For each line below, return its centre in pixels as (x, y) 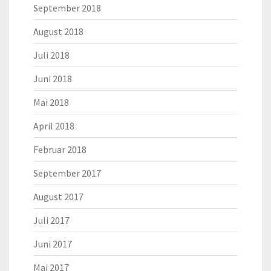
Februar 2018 (60, 150)
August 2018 (58, 32)
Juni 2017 (53, 244)
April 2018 (54, 126)
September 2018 (67, 8)
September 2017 (67, 173)
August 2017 (58, 197)
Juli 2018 (51, 55)
